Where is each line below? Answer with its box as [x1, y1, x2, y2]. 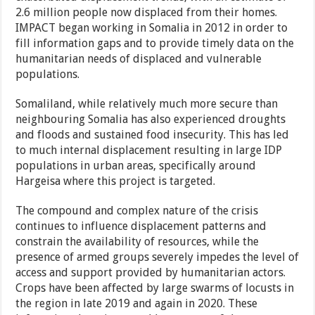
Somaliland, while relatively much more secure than [15, 97, 278, 111]
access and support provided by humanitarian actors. [15, 266, 286, 280]
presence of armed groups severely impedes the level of [15, 250, 300, 264]
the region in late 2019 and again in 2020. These [15, 297, 258, 311]
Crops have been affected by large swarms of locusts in [15, 281, 295, 295]
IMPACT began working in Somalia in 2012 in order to [15, 21, 288, 35]
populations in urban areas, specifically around [15, 159, 257, 173]
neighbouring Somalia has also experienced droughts [15, 112, 286, 127]
